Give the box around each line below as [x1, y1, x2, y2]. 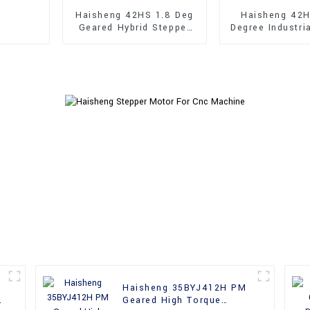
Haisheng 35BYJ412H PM [122, 282, 247, 295]
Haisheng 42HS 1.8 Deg [75, 8, 194, 21]
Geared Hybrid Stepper [78, 21, 191, 34]
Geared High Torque [122, 294, 221, 307]
